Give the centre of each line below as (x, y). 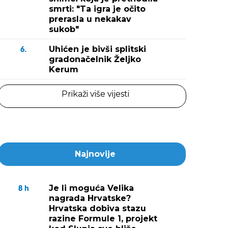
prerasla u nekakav (90, 19)
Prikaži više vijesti (95, 94)
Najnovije (95, 154)
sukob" (64, 29)
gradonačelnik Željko (95, 59)
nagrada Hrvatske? (90, 198)
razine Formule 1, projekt (103, 219)
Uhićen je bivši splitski (97, 49)
